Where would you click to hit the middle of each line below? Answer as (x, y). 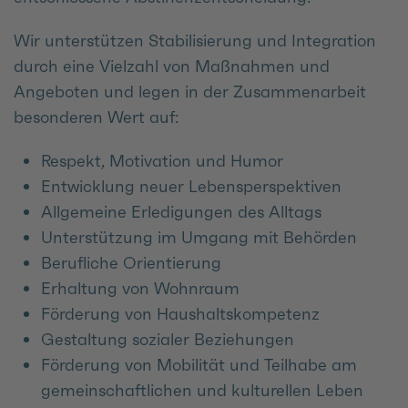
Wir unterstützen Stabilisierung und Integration (195, 40)
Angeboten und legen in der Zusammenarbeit (190, 91)
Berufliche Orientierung (131, 262)
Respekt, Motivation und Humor (162, 160)
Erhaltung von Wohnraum (140, 288)
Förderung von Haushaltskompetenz (180, 313)
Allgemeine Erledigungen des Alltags (181, 211)
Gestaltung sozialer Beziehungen (168, 339)
